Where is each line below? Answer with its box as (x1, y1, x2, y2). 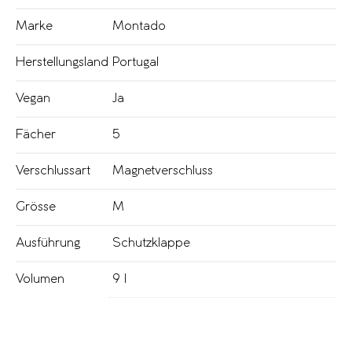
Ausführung (16, 237, 80, 250)
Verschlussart (16, 165, 90, 178)
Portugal (112, 57, 159, 69)
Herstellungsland (16, 57, 108, 69)
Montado (112, 20, 166, 33)
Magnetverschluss (112, 165, 213, 178)
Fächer (16, 129, 56, 141)
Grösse (16, 201, 56, 214)
